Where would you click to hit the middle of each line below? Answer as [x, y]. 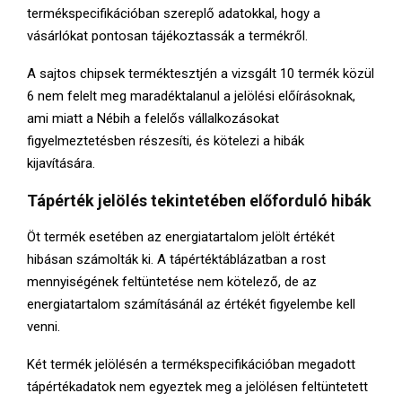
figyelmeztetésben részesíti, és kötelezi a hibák [166, 140]
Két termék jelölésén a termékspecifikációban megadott [191, 364]
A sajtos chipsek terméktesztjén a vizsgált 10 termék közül [201, 73]
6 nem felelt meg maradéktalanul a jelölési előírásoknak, [191, 96]
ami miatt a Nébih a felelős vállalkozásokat [153, 118]
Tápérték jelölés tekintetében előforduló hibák [199, 200]
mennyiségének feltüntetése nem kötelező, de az [172, 281]
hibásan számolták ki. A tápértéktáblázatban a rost [176, 259]
